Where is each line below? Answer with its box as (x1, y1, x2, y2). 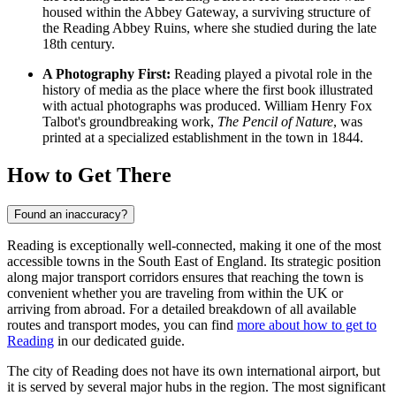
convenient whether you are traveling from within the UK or (7, 285, 343, 301)
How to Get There (7, 164, 171, 187)
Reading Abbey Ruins (63, 20, 187, 36)
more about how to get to (237, 316, 377, 332)
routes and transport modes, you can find (7, 316, 237, 332)
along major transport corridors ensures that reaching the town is (7, 269, 363, 285)
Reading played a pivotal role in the (171, 66, 372, 82)
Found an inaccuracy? (14, 207, 127, 221)
